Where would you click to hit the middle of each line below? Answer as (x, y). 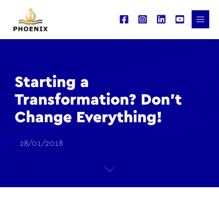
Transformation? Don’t (98, 100)
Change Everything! (88, 117)
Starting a (52, 82)
